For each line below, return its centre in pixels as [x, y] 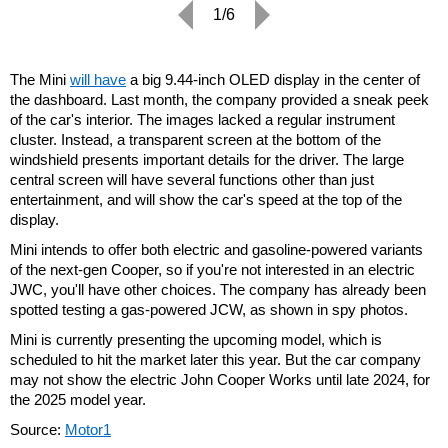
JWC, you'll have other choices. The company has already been [218, 290]
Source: [37, 430]
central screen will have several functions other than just [192, 180]
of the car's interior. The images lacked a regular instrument [202, 120]
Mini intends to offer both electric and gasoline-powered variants [216, 250]
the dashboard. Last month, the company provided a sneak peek [219, 100]
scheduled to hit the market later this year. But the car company [215, 360]
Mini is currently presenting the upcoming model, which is [196, 340]
